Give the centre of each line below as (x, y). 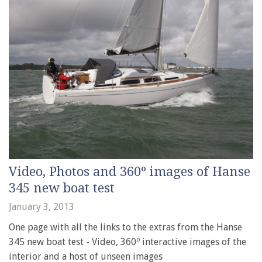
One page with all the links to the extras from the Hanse (125, 227)
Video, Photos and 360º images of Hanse (130, 171)
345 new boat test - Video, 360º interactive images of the (127, 242)
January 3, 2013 (42, 206)
